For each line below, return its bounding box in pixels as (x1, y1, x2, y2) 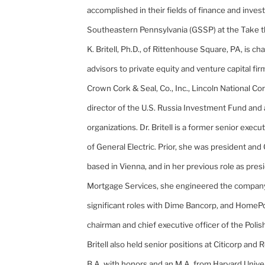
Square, (198, 44, 230, 54)
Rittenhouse (153, 44, 198, 54)
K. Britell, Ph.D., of (87, 44, 153, 54)
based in (87, 161, 119, 172)
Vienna (119, 161, 145, 172)
